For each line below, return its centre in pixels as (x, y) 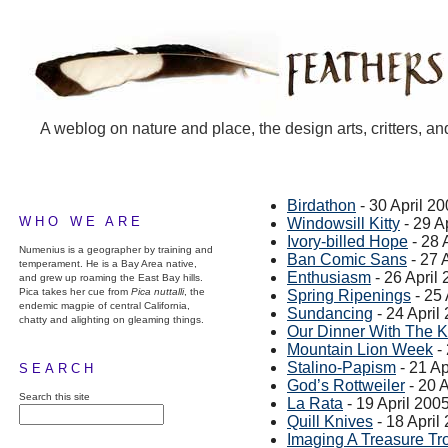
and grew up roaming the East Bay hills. (111, 277)
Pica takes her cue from (75, 291)
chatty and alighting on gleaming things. (111, 319)
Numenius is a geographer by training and (116, 249)
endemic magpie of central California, (104, 305)
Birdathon (321, 205)
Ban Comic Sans (347, 259)
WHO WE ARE (81, 221)
